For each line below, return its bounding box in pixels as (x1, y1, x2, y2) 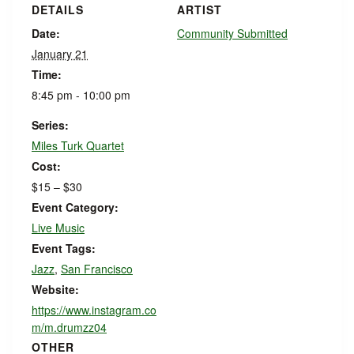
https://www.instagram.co (32, 302, 156, 318)
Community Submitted (177, 25, 288, 41)
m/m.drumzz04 (32, 319, 107, 335)
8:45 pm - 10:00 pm (32, 87, 130, 103)
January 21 (32, 46, 88, 62)
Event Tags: (32, 240, 96, 256)
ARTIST (177, 2, 222, 17)
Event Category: (32, 199, 119, 215)
